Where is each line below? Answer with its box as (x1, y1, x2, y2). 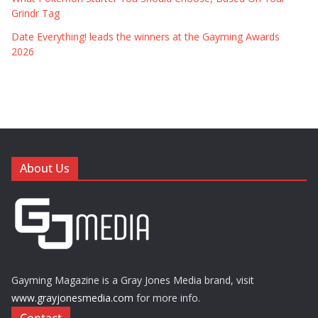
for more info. (133, 291, 200, 305)
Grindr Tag (11, 6, 60, 20)
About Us (20, 160, 70, 176)
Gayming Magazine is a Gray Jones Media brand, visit (11, 273, 254, 287)
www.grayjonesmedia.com (11, 291, 133, 305)
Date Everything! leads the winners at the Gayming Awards (11, 29, 280, 43)
